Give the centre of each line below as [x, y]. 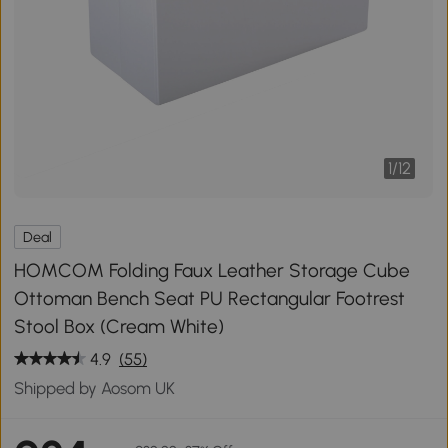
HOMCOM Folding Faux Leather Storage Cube [212, 270]
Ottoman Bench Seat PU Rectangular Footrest [210, 298]
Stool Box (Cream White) [119, 326]
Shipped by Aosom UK [95, 387]
